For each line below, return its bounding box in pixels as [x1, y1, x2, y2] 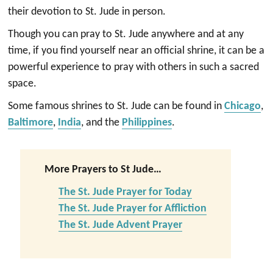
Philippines [122, 116, 172, 129]
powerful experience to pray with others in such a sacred [8, 61, 260, 73]
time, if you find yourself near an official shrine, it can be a [8, 44, 265, 57]
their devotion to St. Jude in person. [8, 5, 166, 18]
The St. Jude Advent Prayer [58, 219, 182, 231]
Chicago [224, 100, 261, 112]
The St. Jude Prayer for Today [58, 186, 192, 198]
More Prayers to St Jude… [44, 163, 162, 175]
